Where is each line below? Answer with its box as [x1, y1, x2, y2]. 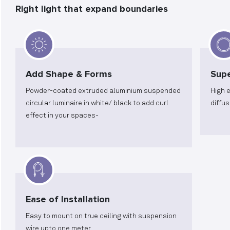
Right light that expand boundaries [15, 3, 168, 14]
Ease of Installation [26, 194, 110, 205]
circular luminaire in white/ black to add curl [26, 100, 168, 107]
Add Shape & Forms [26, 68, 112, 80]
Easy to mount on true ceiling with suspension [26, 213, 177, 220]
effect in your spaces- [26, 112, 99, 119]
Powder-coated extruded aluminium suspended [26, 87, 181, 94]
